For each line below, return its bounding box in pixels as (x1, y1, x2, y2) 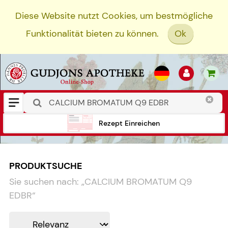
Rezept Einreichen (99, 118, 160, 128)
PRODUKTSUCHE (9, 159, 82, 172)
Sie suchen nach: (9, 176, 79, 188)
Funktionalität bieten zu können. (25, 27, 159, 40)
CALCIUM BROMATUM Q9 (84, 176, 192, 188)
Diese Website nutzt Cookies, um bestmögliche (15, 10, 213, 22)
